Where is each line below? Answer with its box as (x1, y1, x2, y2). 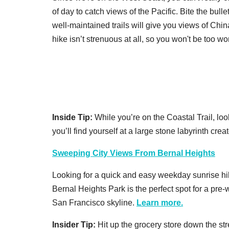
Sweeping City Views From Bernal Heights (52, 148, 215, 157)
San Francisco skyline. (52, 198, 136, 207)
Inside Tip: (52, 112, 95, 122)
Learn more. (136, 198, 183, 207)
